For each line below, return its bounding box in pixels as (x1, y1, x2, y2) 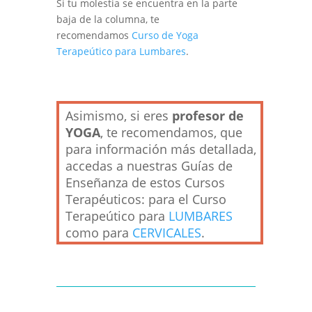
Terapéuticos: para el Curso (65, 191, 226, 208)
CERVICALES (132, 224, 201, 242)
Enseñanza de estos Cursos (65, 174, 225, 192)
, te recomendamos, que (100, 124, 242, 141)
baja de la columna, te (56, 13, 159, 26)
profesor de (168, 107, 244, 125)
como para (65, 224, 132, 242)
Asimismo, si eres (65, 107, 169, 125)
